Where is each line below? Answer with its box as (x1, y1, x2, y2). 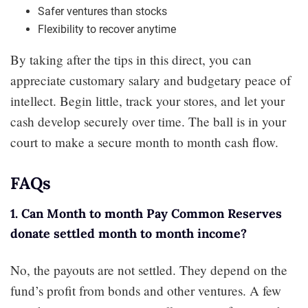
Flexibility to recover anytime (38, 22, 176, 36)
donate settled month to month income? (10, 225, 247, 241)
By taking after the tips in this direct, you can (10, 50, 252, 68)
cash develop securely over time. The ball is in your (10, 112, 286, 130)
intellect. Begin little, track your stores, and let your (10, 91, 285, 109)
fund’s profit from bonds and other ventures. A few (10, 281, 281, 299)
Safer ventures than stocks (38, 4, 167, 18)
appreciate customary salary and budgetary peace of (10, 71, 291, 89)
